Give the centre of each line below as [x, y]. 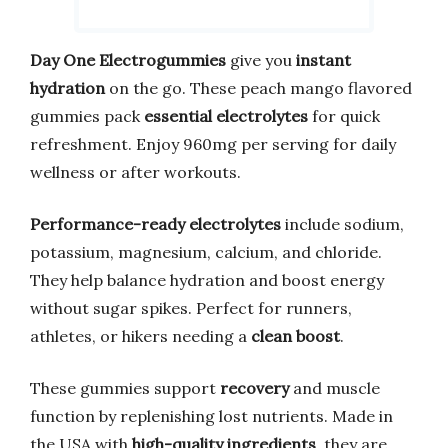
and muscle [334, 387]
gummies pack [87, 115]
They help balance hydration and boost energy [207, 279]
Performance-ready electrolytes [155, 223]
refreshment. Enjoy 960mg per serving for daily [213, 143]
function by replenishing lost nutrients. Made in [211, 415]
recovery [254, 387]
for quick [344, 115]
